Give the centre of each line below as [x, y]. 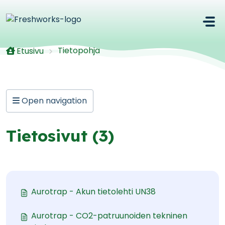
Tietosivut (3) [60, 135]
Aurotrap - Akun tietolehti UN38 [93, 191]
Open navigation [53, 100]
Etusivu [30, 51]
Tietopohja [79, 50]
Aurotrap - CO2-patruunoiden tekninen [109, 215]
